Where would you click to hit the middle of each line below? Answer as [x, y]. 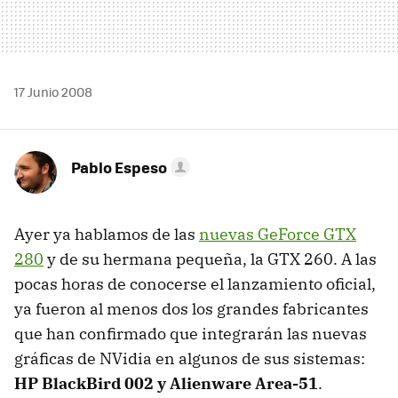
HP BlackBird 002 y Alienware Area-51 [166, 383]
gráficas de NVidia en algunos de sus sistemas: [190, 358]
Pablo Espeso [119, 167]
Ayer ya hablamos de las [107, 234]
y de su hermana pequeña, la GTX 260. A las [210, 259]
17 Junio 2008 [53, 91]
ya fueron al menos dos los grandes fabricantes [191, 308]
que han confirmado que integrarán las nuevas [191, 333]
